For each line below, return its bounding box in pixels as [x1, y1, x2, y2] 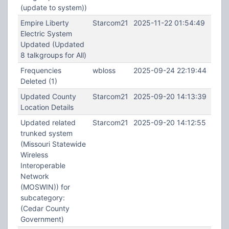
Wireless [20, 150, 48, 159]
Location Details [20, 103, 74, 111]
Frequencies [20, 66, 61, 75]
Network [20, 172, 49, 180]
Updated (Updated [20, 40, 84, 49]
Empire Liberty [20, 18, 69, 27]
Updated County [20, 92, 76, 101]
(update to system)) [20, 3, 87, 12]
